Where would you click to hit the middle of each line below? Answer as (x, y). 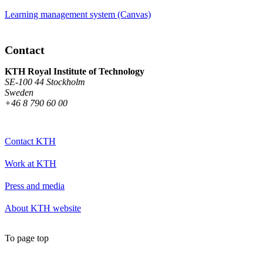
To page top (27, 238)
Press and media (35, 186)
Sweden (19, 92)
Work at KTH (31, 163)
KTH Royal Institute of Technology (75, 71)
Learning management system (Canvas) (78, 14)
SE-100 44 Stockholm (45, 82)
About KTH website (43, 208)
